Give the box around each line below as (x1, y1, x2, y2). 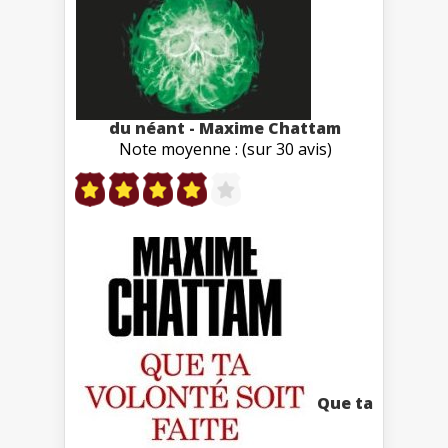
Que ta (316, 392, 373, 415)
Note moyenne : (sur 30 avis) (118, 137, 332, 160)
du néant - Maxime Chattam (109, 116, 341, 139)
